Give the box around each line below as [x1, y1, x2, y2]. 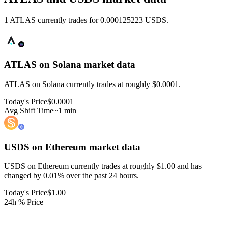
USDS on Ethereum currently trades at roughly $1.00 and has [4, 162, 202, 171]
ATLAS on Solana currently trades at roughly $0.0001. [4, 79, 181, 89]
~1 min [53, 106, 76, 115]
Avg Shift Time [4, 106, 53, 115]
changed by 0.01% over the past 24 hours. [4, 171, 139, 180]
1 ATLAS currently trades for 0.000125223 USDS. [4, 16, 168, 25]
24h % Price [4, 197, 43, 207]
